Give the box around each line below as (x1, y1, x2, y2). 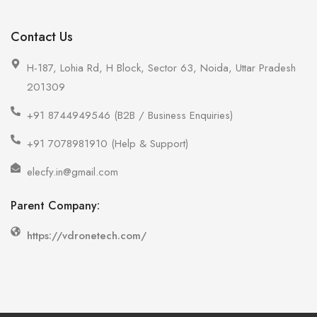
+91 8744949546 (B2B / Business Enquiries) (26, 107, 233, 123)
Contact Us (11, 27, 73, 46)
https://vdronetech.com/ (26, 227, 146, 243)
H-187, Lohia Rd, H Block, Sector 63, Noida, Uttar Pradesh (26, 59, 296, 76)
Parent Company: (11, 197, 100, 214)
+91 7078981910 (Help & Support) (26, 135, 188, 151)
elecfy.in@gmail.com (26, 163, 118, 180)
